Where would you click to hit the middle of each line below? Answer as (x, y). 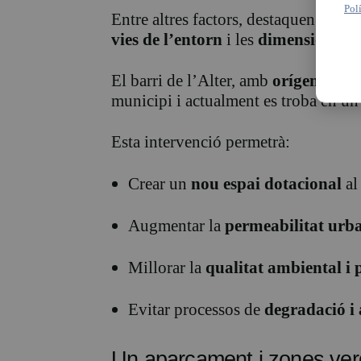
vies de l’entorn (167, 40)
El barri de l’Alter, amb (192, 81)
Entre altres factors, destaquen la (223, 20)
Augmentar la (176, 226)
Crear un (160, 184)
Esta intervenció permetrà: (201, 142)
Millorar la (167, 268)
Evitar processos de (196, 310)
